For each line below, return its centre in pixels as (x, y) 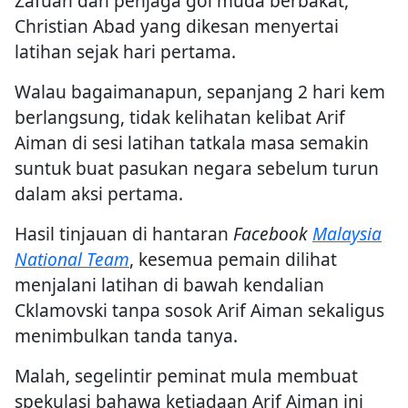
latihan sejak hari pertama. (125, 52)
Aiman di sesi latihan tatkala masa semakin (192, 143)
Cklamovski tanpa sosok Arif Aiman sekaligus (199, 311)
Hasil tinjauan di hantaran (124, 234)
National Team (72, 260)
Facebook (270, 234)
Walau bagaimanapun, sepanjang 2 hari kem (200, 92)
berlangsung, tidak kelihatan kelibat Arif (180, 117)
